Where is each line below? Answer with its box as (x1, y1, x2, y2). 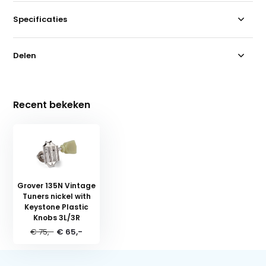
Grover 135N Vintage (17, 180, 96, 191)
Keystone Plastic (24, 201, 89, 212)
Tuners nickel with (22, 191, 91, 201)
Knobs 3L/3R (33, 212, 80, 223)
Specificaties (13, 13, 68, 25)
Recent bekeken (13, 97, 91, 112)
